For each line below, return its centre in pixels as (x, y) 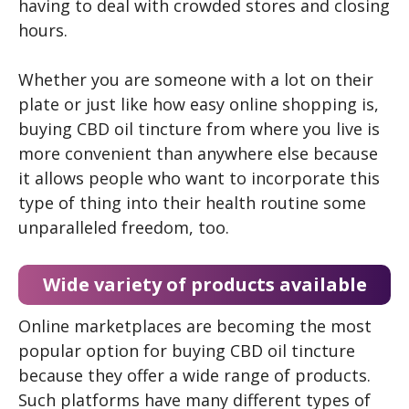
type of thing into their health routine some (192, 202)
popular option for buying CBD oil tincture (187, 350)
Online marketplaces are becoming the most (195, 325)
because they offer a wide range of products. (194, 375)
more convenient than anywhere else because (198, 153)
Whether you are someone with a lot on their (196, 79)
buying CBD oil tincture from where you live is (199, 128)
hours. (45, 30)
